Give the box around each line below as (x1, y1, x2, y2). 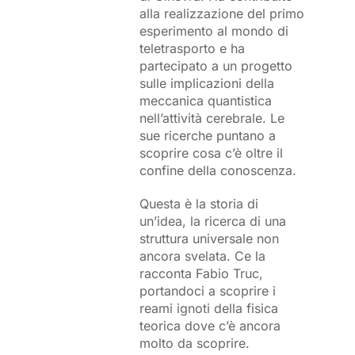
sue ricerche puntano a (139, 128, 276, 144)
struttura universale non (139, 231, 279, 247)
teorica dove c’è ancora (139, 318, 281, 334)
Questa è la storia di (139, 196, 258, 212)
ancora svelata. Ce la (139, 248, 265, 265)
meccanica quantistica (139, 93, 272, 109)
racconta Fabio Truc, (139, 265, 263, 282)
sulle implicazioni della (139, 75, 274, 92)
